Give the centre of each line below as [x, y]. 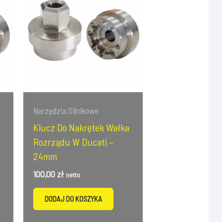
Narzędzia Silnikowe [66, 111]
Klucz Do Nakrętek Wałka [81, 127]
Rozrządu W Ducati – [73, 141]
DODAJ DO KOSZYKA [73, 199]
